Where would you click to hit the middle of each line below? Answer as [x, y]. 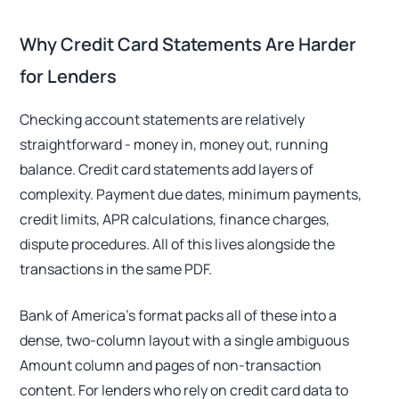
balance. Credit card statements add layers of [167, 170]
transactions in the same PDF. [116, 269]
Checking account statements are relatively [163, 120]
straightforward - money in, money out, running [174, 145]
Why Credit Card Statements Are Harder [188, 45]
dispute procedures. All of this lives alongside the [178, 244]
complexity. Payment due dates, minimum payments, [191, 195]
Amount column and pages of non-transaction [171, 366]
